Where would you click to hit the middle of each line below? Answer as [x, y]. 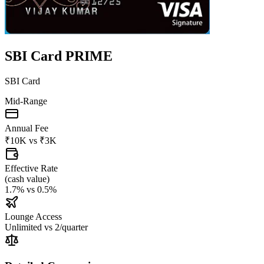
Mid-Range [26, 101]
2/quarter [71, 227]
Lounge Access [33, 216]
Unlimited [23, 227]
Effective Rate [31, 168]
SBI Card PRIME [59, 56]
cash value [27, 179]
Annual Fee [27, 128]
